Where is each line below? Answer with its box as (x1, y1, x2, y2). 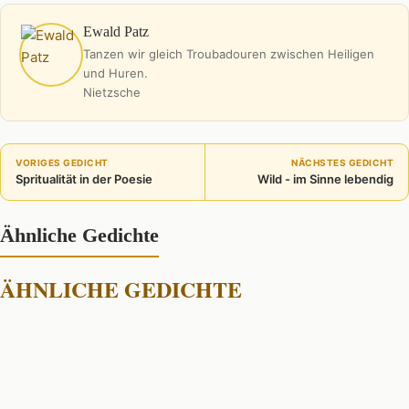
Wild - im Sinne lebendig (257, 171, 393, 186)
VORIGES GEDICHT (16, 156, 109, 168)
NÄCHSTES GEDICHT (291, 156, 393, 168)
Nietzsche (83, 84, 141, 100)
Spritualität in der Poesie (16, 171, 152, 186)
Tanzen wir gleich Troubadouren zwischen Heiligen (83, 46, 374, 61)
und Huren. (83, 65, 148, 80)
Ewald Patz (83, 23, 149, 39)
